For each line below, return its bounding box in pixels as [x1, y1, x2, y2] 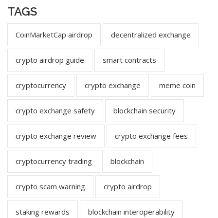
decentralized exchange [111, 30, 191, 40]
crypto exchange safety [16, 106, 95, 116]
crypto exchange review [16, 131, 96, 141]
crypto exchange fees [115, 131, 188, 141]
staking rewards [16, 207, 70, 217]
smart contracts [103, 55, 156, 65]
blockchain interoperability [88, 207, 175, 217]
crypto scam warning [16, 182, 85, 192]
